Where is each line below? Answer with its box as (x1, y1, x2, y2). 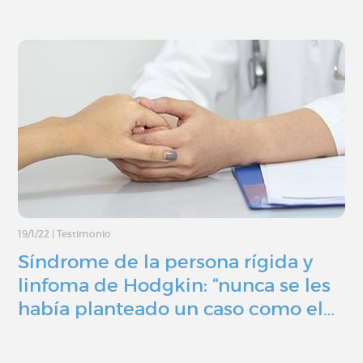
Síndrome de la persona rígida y (18, 250, 313, 273)
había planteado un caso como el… (18, 297, 335, 320)
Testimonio (57, 227, 111, 240)
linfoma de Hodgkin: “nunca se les (18, 273, 331, 297)
